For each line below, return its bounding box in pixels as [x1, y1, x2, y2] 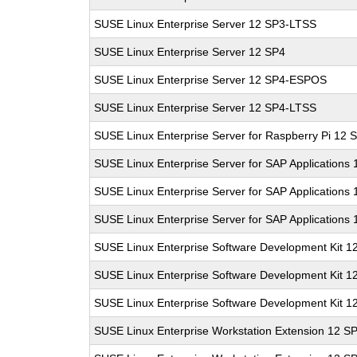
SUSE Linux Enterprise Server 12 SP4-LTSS [94, 101, 317, 114]
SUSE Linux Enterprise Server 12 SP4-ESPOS [94, 73, 328, 86]
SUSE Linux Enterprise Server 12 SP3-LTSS [94, 18, 317, 30]
